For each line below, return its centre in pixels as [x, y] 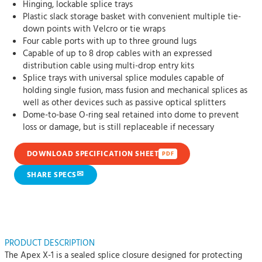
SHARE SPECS [52, 175]
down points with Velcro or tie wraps [94, 29]
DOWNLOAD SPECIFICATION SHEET [93, 154]
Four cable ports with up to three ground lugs [109, 42]
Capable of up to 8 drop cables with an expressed [117, 54]
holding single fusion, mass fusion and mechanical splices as [135, 91]
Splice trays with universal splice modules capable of [123, 78]
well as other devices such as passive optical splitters [124, 103]
